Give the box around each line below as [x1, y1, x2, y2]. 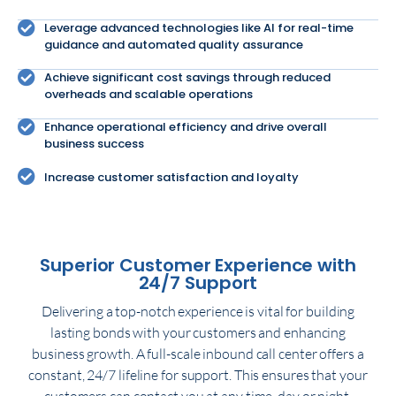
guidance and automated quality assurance [44, 36, 303, 54]
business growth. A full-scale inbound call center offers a [32, 345, 364, 363]
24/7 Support [138, 270, 258, 296]
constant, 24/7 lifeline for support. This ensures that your [28, 366, 368, 385]
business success [44, 135, 144, 153]
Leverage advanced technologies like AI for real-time [44, 19, 354, 37]
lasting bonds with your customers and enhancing [49, 324, 346, 342]
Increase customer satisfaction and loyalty [44, 168, 299, 186]
